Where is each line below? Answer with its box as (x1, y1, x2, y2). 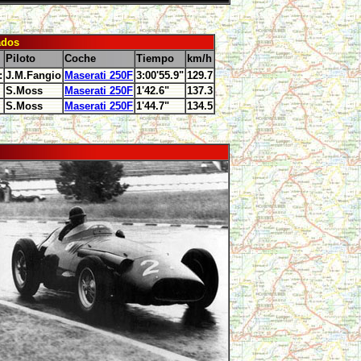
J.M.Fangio (6, 69, 61, 81)
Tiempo (136, 52, 174, 64)
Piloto (6, 52, 35, 64)
